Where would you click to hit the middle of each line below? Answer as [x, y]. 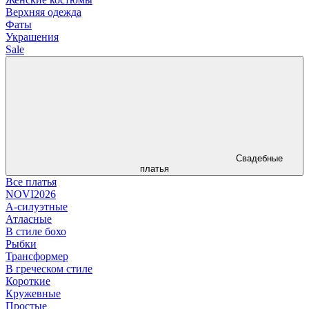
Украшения [32, 37]
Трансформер [37, 256]
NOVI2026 [31, 194]
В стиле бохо [36, 231]
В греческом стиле [49, 268]
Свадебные [259, 158]
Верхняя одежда [43, 12]
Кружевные [33, 293]
